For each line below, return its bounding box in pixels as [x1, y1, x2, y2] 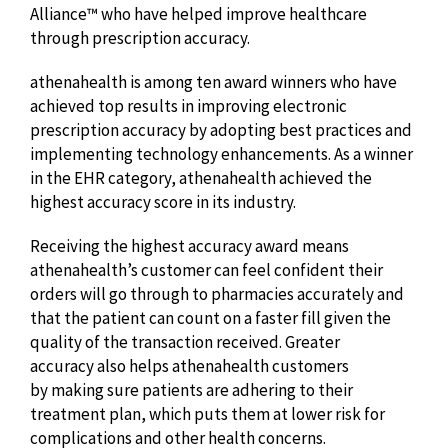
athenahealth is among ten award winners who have [30, 71, 397, 93]
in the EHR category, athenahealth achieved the [30, 167, 372, 189]
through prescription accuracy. [30, 27, 256, 49]
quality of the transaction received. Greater [30, 331, 340, 353]
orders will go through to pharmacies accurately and [30, 283, 404, 305]
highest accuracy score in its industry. [30, 191, 299, 213]
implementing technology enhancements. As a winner [30, 143, 413, 165]
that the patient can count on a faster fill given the [30, 307, 391, 329]
